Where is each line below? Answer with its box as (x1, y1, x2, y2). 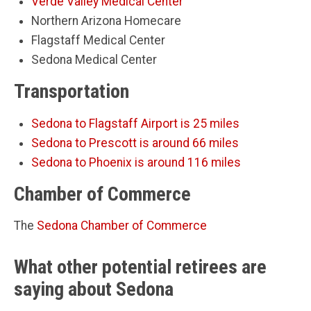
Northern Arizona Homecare (31, 13, 181, 28)
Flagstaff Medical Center (31, 33, 165, 47)
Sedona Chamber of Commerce (37, 218, 207, 233)
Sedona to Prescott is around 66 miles (31, 135, 239, 150)
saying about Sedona (14, 277, 174, 301)
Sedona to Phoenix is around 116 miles (31, 155, 241, 169)
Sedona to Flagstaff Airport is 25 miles (31, 116, 239, 131)
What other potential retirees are (14, 255, 267, 278)
